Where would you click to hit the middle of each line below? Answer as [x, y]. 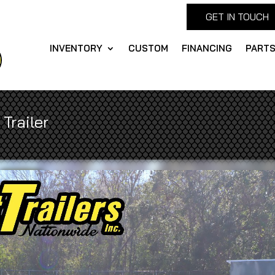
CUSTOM [149, 48]
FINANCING [207, 48]
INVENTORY [76, 48]
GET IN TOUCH [237, 17]
